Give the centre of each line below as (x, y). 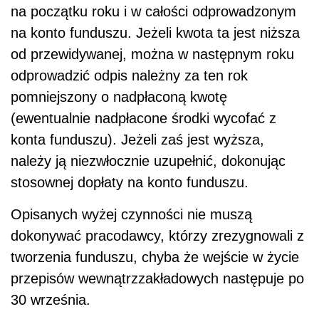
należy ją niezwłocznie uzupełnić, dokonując (148, 161)
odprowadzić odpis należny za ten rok (129, 75)
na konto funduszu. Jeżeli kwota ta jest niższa (155, 32)
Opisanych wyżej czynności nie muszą (131, 214)
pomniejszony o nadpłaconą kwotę (119, 96)
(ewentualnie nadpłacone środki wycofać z (143, 118)
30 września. (51, 299)
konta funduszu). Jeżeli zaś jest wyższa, (137, 139)
